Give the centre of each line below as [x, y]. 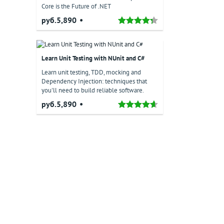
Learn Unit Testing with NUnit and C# [93, 58]
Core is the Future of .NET [76, 6]
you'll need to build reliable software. [93, 90]
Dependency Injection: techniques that [94, 81]
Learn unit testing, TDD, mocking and [91, 72]
